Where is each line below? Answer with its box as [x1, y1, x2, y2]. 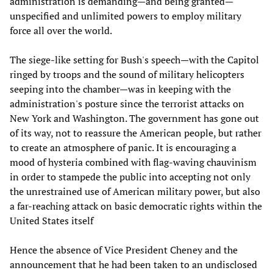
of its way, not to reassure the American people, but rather [10, 126, 261, 140]
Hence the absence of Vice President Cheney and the [10, 243, 238, 257]
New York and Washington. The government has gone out [10, 111, 259, 125]
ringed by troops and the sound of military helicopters [10, 67, 244, 81]
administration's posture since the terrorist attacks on [10, 96, 244, 110]
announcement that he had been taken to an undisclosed [10, 257, 257, 271]
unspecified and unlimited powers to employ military [10, 9, 241, 23]
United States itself [10, 213, 93, 227]
